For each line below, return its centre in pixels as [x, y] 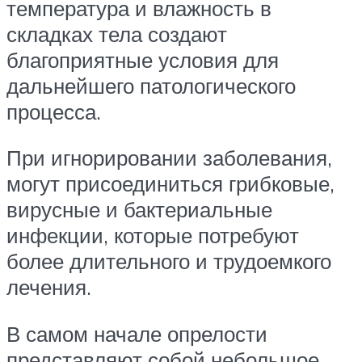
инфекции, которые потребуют [153, 236]
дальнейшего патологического [151, 85]
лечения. [49, 287]
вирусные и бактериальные [139, 210]
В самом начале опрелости [137, 334]
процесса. [54, 111]
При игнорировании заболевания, [169, 158]
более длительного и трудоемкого [169, 261]
